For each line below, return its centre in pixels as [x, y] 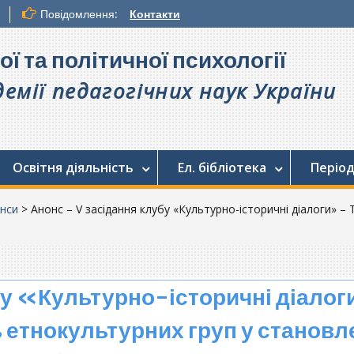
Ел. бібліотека [222, 167]
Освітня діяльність [73, 167]
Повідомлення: [79, 14]
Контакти [155, 14]
